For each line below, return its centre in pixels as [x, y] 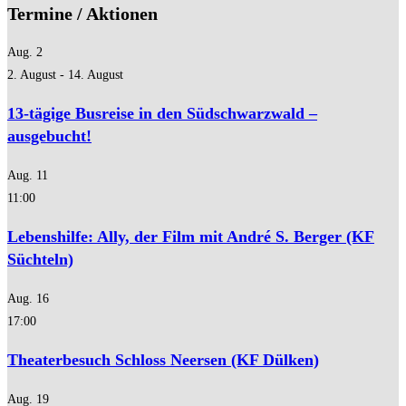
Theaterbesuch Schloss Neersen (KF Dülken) [163, 360]
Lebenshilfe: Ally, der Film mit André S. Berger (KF [191, 237]
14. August [96, 75]
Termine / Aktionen [82, 13]
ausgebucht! [49, 136]
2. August [32, 75]
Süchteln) [40, 260]
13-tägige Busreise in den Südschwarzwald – [162, 114]
